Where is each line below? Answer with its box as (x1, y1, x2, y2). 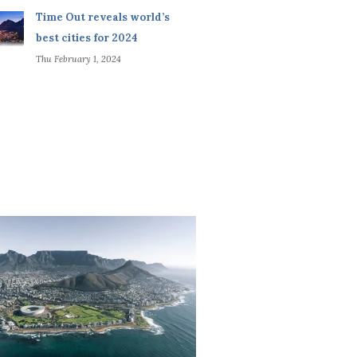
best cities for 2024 (35, 31, 138, 45)
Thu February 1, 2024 (35, 53, 121, 65)
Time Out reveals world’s (35, 10, 170, 25)
